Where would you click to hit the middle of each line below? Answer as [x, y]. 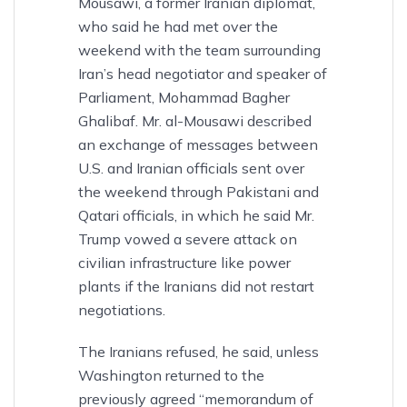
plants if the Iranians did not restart [196, 286]
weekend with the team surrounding [199, 50]
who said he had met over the [178, 26]
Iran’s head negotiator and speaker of [203, 73]
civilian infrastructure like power [184, 262]
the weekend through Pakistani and [199, 191]
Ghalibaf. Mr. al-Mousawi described [195, 120]
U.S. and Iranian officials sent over [191, 168]
